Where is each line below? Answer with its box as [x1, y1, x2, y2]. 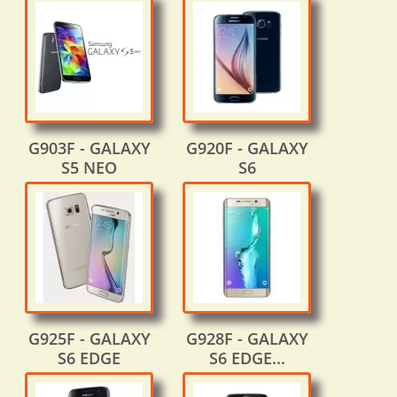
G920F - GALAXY [185, 137, 308, 160]
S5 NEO [61, 157, 117, 179]
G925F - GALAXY [27, 328, 151, 350]
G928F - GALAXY [185, 328, 308, 350]
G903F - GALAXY [27, 137, 151, 160]
